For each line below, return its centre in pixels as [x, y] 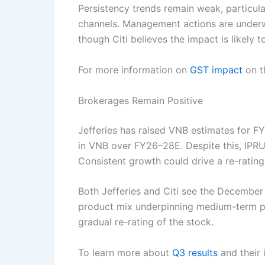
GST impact [216, 70]
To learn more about [125, 252]
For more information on [134, 70]
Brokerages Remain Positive [140, 100]
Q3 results [195, 252]
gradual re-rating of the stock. [146, 222]
